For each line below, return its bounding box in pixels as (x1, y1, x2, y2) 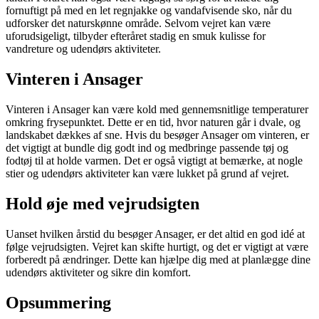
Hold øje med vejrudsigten (6, 194, 199, 213)
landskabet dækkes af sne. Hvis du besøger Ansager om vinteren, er (6, 128, 309, 141)
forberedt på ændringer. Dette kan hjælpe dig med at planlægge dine (6, 253, 310, 266)
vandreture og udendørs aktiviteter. (6, 43, 161, 56)
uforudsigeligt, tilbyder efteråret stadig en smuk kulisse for (6, 30, 266, 43)
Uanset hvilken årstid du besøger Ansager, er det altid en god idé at (6, 227, 305, 240)
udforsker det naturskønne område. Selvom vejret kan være (6, 17, 271, 30)
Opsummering (6, 293, 111, 312)
